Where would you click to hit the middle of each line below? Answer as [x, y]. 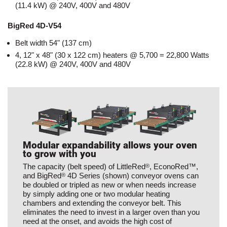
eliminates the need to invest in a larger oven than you [111, 212]
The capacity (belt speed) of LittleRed [84, 167]
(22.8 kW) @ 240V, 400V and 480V [73, 64]
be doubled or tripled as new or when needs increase [109, 185]
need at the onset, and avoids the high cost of [97, 221]
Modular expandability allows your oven [110, 145]
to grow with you [60, 154]
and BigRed [42, 176]
